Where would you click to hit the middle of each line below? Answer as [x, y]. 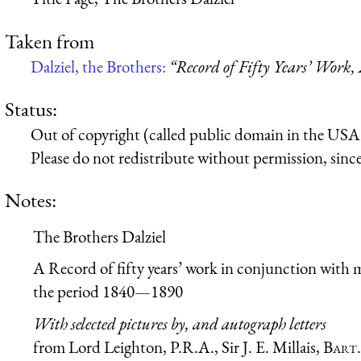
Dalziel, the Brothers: [100, 66]
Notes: [31, 200]
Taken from [50, 41]
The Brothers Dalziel [100, 236]
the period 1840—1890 [108, 292]
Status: [31, 108]
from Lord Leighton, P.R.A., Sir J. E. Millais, [178, 347]
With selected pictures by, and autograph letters [180, 324]
